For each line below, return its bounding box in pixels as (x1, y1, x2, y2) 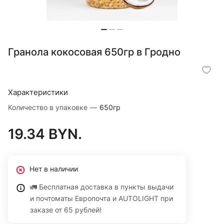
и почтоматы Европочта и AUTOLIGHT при (30, 194, 173, 203)
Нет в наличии (29, 164, 78, 173)
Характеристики (8, 87, 68, 97)
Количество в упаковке (8, 103, 89, 112)
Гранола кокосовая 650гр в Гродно (8, 46, 180, 58)
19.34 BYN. (8, 125, 82, 143)
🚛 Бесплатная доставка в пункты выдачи (30, 182, 173, 191)
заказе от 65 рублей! (30, 205, 101, 214)
